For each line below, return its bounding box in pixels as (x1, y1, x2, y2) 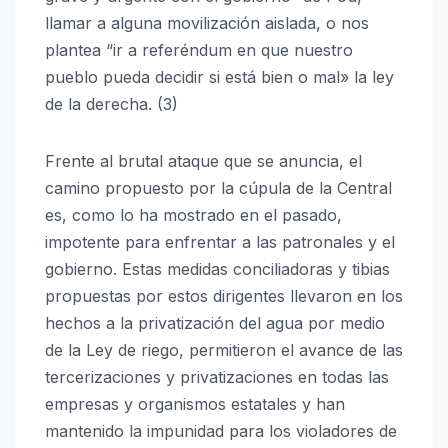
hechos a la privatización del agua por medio (45, 312, 385, 333)
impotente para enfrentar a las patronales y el (45, 231, 395, 252)
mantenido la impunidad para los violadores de (45, 420, 397, 441)
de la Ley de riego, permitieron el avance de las (45, 339, 403, 360)
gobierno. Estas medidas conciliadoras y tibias (45, 258, 390, 279)
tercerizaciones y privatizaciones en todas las (45, 366, 389, 387)
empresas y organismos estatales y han (45, 393, 345, 414)
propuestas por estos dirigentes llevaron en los (45, 285, 403, 306)
